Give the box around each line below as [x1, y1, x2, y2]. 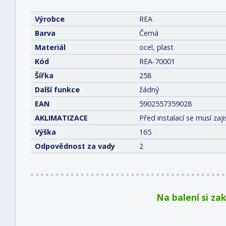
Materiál [35, 42, 66, 52]
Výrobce [35, 14, 65, 24]
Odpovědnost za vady [35, 141, 115, 151]
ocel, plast [139, 42, 174, 52]
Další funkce [35, 85, 80, 94]
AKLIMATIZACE [35, 113, 88, 123]
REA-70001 [139, 56, 175, 66]
